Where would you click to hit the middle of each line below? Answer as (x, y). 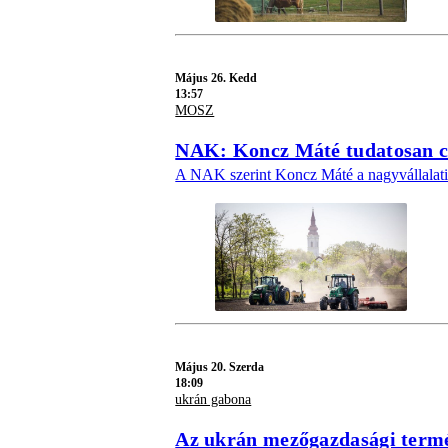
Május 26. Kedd (216, 78)
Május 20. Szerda (220, 366)
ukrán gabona (213, 399)
